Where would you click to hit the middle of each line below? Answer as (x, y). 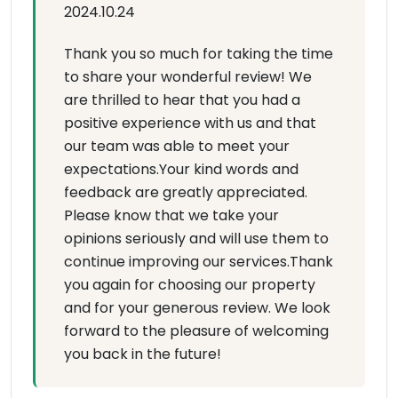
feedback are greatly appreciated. (186, 193)
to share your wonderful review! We (188, 77)
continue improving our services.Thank (199, 262)
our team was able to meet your (177, 147)
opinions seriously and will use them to (196, 239)
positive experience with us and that (190, 123)
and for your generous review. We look (197, 308)
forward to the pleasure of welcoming (196, 331)
